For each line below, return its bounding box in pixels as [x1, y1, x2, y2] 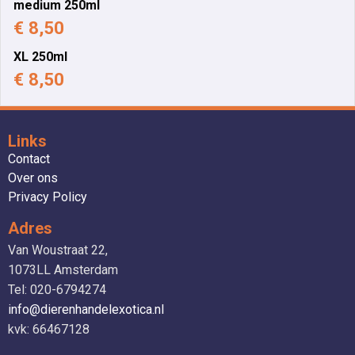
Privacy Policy [8, 189, 87, 204]
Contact [8, 151, 50, 166]
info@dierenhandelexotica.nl [8, 301, 164, 317]
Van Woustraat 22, [8, 242, 108, 258]
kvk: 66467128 [8, 321, 90, 337]
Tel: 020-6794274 [8, 281, 106, 297]
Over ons [8, 170, 58, 185]
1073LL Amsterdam [8, 261, 118, 277]
